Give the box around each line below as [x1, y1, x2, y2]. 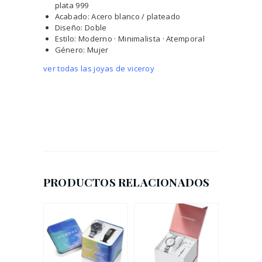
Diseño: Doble [54, 22, 107, 33]
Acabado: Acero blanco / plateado [54, 11, 181, 22]
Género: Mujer [54, 44, 109, 56]
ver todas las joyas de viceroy [43, 63, 154, 74]
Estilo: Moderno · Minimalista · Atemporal [54, 33, 205, 44]
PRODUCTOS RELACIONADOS [43, 174, 210, 189]
